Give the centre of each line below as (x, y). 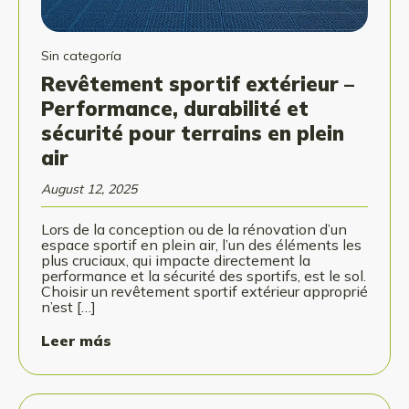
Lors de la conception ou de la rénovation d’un (194, 230)
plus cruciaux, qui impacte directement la (176, 261)
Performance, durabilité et (175, 109)
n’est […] (68, 307)
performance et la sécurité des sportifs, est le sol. (204, 276)
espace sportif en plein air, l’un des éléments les (201, 245)
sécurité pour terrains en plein (193, 134)
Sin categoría (81, 56)
